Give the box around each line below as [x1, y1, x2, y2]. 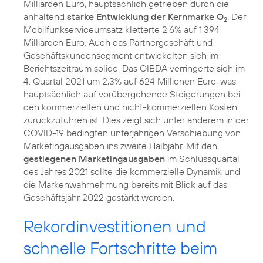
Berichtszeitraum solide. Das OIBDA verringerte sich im [23, 62, 245, 75]
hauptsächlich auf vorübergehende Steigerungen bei [23, 88, 240, 100]
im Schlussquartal [165, 153, 240, 165]
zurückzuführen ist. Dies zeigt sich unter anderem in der [23, 114, 249, 126]
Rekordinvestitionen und [23, 215, 206, 238]
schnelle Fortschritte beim [23, 237, 217, 259]
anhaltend [23, 11, 67, 23]
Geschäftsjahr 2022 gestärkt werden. [23, 191, 174, 204]
